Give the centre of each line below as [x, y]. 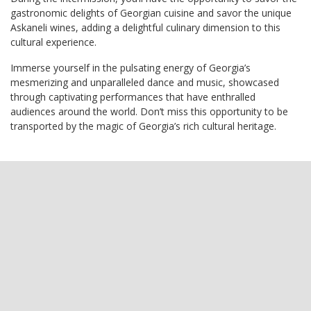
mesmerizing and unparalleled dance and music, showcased [145, 82]
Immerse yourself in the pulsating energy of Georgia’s [131, 67]
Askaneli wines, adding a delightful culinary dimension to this [145, 27]
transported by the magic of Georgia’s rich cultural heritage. [143, 126]
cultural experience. [53, 42]
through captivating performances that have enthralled [133, 96]
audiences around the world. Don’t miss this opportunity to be [149, 111]
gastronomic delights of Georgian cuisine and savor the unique [151, 12]
